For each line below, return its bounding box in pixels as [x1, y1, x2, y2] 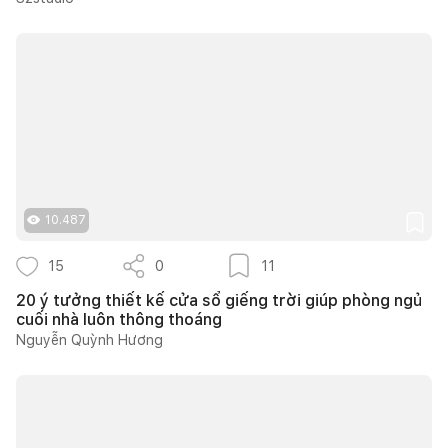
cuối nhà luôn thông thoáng [16, 309, 222, 329]
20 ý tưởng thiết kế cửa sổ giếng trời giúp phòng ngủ [16, 290, 422, 310]
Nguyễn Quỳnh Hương [16, 331, 163, 348]
